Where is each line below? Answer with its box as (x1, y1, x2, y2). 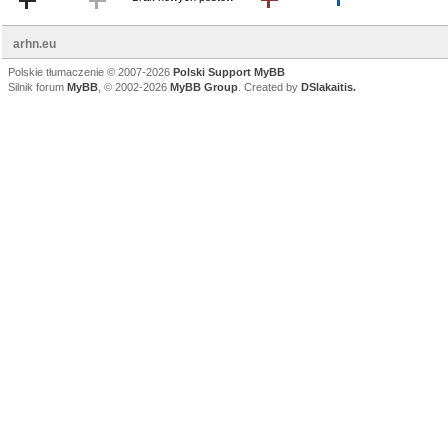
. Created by (238, 81, 301, 93)
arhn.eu (13, 37, 56, 51)
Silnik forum (8, 81, 67, 93)
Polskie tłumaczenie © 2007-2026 (8, 66, 173, 78)
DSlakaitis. (301, 81, 356, 93)
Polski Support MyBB (173, 66, 285, 78)
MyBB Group (170, 81, 238, 93)
